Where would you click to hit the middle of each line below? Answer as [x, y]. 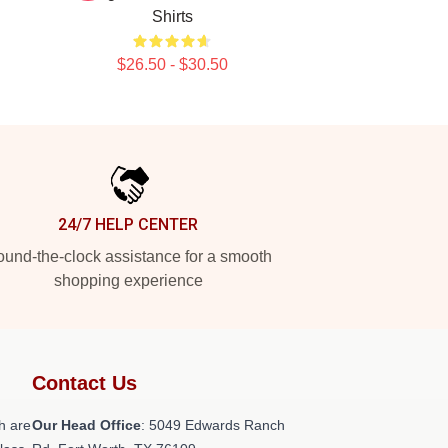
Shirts [172, 16]
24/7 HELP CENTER [128, 224]
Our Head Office [86, 425]
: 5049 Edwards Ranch [213, 425]
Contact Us [84, 383]
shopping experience [128, 280]
